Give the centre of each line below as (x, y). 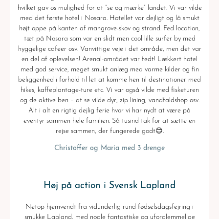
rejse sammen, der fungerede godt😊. (109, 131)
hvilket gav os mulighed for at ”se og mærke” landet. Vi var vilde (109, 8)
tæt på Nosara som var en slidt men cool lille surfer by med (109, 39)
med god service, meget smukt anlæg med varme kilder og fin (109, 70)
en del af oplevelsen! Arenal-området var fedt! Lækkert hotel (109, 60)
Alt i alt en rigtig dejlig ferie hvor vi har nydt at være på (109, 111)
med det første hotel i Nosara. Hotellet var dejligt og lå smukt (109, 19)
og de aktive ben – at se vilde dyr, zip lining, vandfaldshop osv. (109, 101)
